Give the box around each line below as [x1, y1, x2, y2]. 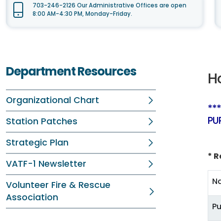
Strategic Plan [6, 137, 69, 148]
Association [6, 191, 58, 203]
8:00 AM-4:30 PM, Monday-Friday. [33, 10, 132, 18]
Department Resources [6, 63, 136, 79]
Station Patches [6, 115, 77, 127]
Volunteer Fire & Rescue [6, 179, 110, 191]
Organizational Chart [6, 94, 99, 106]
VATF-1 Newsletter [6, 158, 86, 170]
